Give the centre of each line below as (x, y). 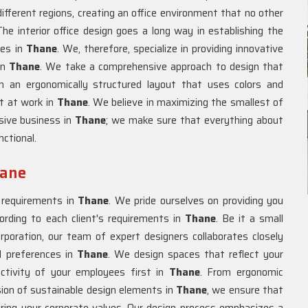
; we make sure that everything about (195, 120)
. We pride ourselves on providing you (196, 201)
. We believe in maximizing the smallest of (186, 102)
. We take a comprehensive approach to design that (162, 67)
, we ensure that (245, 290)
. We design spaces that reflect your (196, 254)
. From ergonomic (242, 272)
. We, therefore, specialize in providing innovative (170, 49)
